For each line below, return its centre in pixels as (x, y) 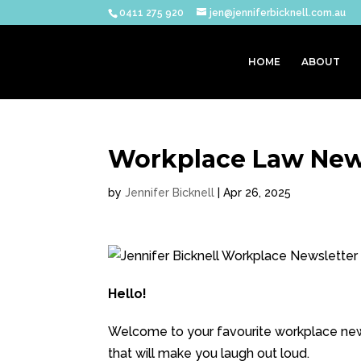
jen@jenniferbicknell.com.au (278, 13)
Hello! (128, 294)
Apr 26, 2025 (257, 193)
